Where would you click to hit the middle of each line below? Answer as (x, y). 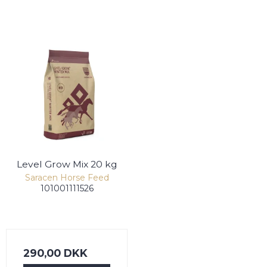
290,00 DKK (55, 253)
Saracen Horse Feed (67, 178)
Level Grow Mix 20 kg (67, 164)
